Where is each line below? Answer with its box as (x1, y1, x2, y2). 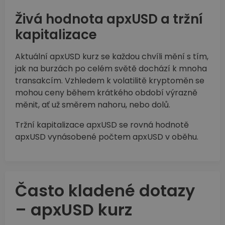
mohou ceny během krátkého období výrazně (15, 87, 197, 99)
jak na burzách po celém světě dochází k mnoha (15, 63, 207, 75)
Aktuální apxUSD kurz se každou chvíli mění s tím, (15, 51, 208, 63)
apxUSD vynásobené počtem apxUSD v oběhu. (15, 131, 198, 143)
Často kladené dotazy (15, 179, 195, 202)
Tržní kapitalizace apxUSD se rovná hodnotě (15, 119, 189, 131)
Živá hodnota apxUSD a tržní (15, 10, 202, 29)
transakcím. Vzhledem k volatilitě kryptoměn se (15, 75, 204, 87)
